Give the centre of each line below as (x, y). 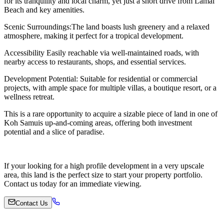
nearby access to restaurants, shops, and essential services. (95, 61)
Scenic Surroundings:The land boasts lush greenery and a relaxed (107, 26)
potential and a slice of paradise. (54, 131)
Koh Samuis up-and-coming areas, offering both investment (98, 122)
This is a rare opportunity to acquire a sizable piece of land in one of (111, 113)
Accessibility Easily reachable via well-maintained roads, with (101, 52)
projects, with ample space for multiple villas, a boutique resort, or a (110, 87)
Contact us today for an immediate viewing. (73, 183)
